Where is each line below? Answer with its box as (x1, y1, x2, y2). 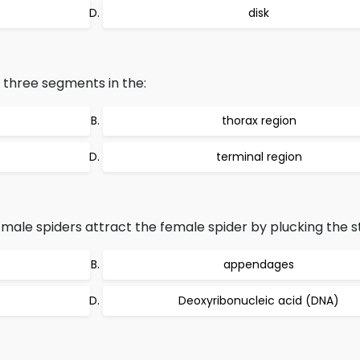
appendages (223, 256, 294, 272)
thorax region (221, 112, 297, 129)
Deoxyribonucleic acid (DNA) (178, 292, 339, 309)
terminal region (215, 149, 302, 165)
